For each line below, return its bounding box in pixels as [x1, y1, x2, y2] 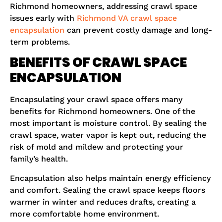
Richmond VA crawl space [77, 13, 177, 23]
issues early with [10, 13, 77, 23]
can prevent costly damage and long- [64, 25, 212, 35]
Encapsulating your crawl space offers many [10, 95, 182, 105]
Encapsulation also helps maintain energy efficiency [10, 173, 211, 183]
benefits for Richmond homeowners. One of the [10, 107, 195, 116]
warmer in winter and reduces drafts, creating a [10, 197, 196, 207]
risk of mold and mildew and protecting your [10, 142, 183, 152]
